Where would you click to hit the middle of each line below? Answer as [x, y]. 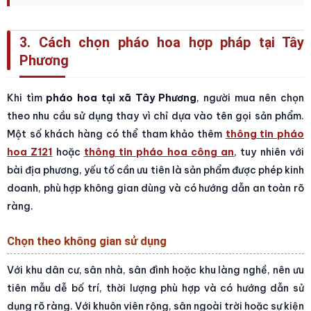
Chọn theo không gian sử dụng [87, 241]
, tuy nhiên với [269, 152]
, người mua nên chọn [251, 98]
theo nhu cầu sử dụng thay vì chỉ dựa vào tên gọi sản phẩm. [155, 116]
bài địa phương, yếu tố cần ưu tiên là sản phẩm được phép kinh [155, 170]
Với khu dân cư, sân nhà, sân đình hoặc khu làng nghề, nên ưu [155, 270]
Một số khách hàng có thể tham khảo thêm [116, 134]
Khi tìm [27, 98]
